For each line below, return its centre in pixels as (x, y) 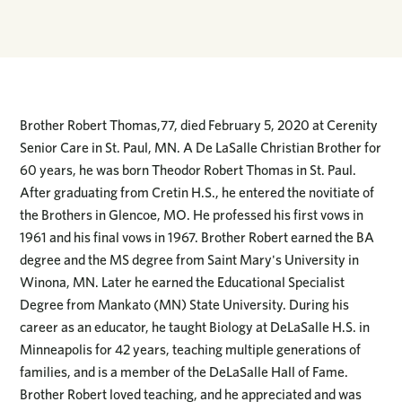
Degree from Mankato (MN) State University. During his (185, 305)
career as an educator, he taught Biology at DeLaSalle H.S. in (195, 328)
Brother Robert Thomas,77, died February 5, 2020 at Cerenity (199, 126)
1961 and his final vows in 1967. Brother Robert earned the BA (197, 238)
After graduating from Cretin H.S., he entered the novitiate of (197, 193)
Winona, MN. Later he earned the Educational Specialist (183, 283)
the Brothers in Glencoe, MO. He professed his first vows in (192, 215)
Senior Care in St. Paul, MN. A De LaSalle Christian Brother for (201, 148)
